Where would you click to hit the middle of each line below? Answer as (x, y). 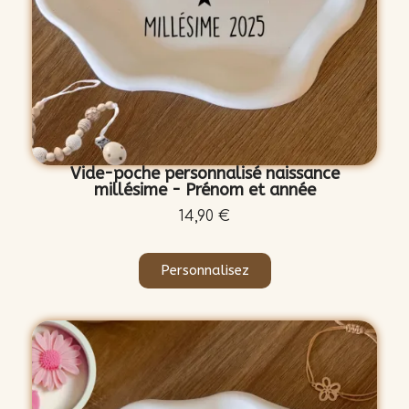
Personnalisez (204, 271)
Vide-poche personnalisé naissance (204, 174)
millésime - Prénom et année (204, 190)
